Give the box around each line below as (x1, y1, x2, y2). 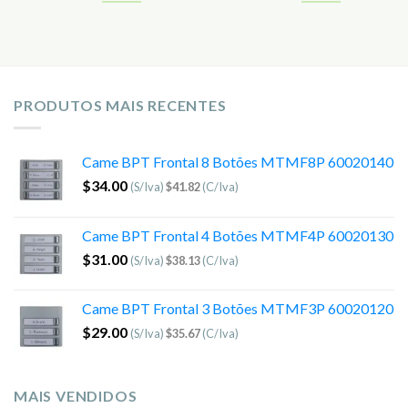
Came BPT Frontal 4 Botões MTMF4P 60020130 (82, 226, 393, 244)
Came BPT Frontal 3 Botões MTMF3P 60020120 (82, 299, 393, 317)
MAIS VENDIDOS (14, 386, 138, 404)
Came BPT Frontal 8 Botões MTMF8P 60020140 (82, 152, 393, 170)
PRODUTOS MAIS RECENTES (14, 97, 227, 115)
